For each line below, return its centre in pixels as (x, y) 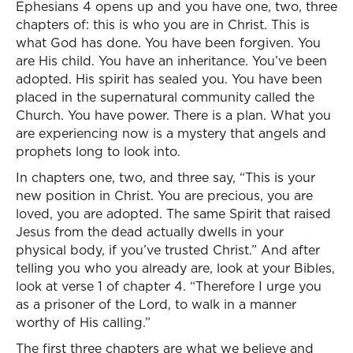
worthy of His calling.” (83, 322)
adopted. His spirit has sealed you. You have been (169, 79)
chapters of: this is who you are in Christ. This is (163, 24)
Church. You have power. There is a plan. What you (173, 115)
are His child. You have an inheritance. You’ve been (171, 61)
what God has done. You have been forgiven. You (168, 43)
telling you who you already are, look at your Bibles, (175, 268)
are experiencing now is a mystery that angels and (171, 133)
